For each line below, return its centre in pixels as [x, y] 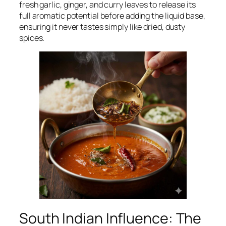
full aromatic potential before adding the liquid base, [112, 15]
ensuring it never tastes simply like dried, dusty [102, 26]
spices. [32, 38]
